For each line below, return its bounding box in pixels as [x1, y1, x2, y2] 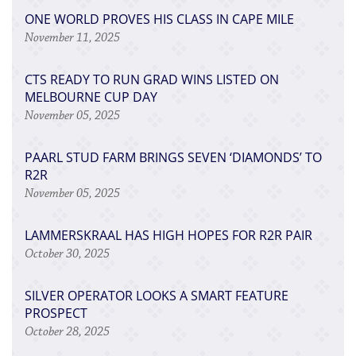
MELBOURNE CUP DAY [25, 87, 157, 106]
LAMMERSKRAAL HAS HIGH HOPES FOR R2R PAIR [25, 226, 312, 244]
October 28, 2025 [25, 323, 110, 339]
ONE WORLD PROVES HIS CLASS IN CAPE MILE [25, 10, 294, 28]
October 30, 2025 [25, 246, 110, 261]
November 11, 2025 [25, 29, 120, 45]
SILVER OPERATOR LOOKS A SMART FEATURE [25, 286, 288, 304]
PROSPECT [25, 304, 87, 322]
